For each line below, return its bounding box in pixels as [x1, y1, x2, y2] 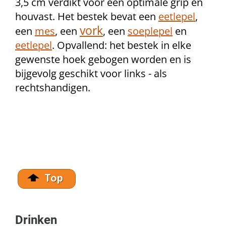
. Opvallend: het [52, 38, 127, 52]
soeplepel [128, 24, 173, 38]
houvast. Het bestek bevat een [15, 10, 158, 23]
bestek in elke [127, 38, 191, 52]
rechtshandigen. [15, 81, 93, 94]
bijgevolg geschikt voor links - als [15, 67, 167, 80]
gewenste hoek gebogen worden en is [15, 52, 191, 66]
